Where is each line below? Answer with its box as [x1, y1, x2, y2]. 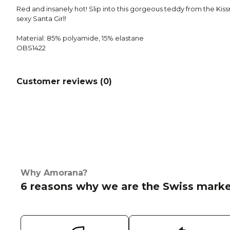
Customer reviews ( [16, 76, 103, 87]
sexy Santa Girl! [16, 14, 66, 23]
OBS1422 [16, 44, 46, 52]
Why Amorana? [21, 168, 87, 178]
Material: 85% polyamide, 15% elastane [16, 34, 144, 43]
